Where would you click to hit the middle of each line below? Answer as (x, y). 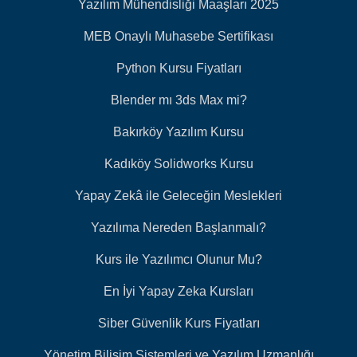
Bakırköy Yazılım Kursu (178, 131)
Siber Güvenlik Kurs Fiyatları (178, 323)
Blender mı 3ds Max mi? (178, 100)
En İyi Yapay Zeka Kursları (178, 291)
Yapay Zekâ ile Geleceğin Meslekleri (178, 195)
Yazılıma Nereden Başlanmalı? (178, 227)
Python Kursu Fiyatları (178, 68)
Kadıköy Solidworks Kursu (178, 163)
